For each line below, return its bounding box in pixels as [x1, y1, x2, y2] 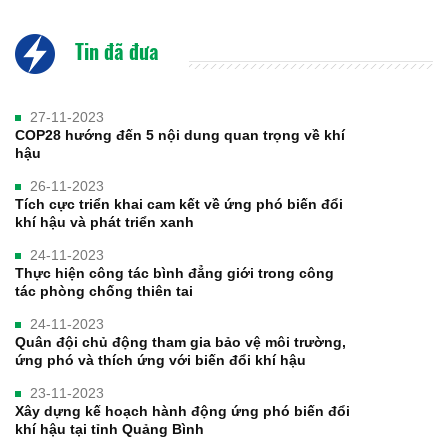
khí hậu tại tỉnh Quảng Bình [15, 421, 204, 438]
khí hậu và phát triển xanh [15, 214, 194, 231]
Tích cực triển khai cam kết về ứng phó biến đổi [15, 196, 343, 213]
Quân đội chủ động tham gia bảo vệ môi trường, [15, 334, 346, 351]
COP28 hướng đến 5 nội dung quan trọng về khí [15, 127, 345, 144]
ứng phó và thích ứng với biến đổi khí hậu [15, 352, 306, 369]
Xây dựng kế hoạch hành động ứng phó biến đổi [15, 403, 350, 420]
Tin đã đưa [70, 36, 159, 67]
